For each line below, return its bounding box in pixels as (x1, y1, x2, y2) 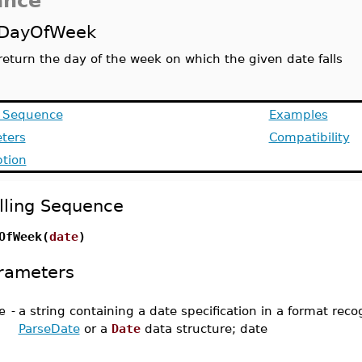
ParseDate (18, 322, 80, 335)
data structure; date (140, 322, 267, 335)
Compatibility (268, 130, 350, 144)
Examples (268, 107, 328, 121)
